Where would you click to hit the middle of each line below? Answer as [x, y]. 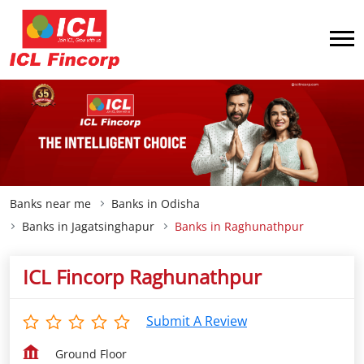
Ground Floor [91, 354]
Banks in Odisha [156, 204]
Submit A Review [197, 321]
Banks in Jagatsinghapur [88, 226]
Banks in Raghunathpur [239, 226]
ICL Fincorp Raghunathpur [142, 277]
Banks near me [50, 204]
